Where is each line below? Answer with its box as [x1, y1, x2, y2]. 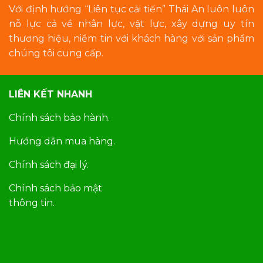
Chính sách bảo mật [8, 183, 102, 194]
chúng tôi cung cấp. [9, 48, 103, 59]
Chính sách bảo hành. [8, 112, 110, 123]
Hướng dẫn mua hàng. [8, 136, 115, 147]
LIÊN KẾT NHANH [8, 89, 92, 100]
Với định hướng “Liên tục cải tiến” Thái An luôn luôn [9, 4, 254, 15]
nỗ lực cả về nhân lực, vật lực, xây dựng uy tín [9, 18, 254, 29]
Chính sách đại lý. [8, 159, 89, 170]
